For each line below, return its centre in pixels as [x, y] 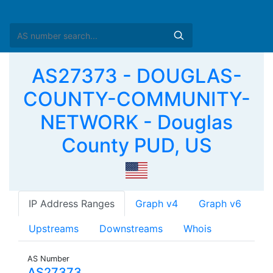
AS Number [48, 259]
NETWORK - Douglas [136, 122]
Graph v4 [157, 204]
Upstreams [54, 229]
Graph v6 [220, 204]
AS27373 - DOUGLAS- [136, 76]
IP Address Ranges [72, 204]
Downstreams [131, 229]
